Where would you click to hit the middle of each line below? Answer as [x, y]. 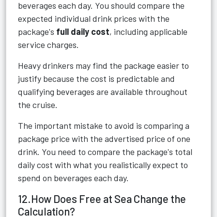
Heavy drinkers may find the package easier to [103, 65]
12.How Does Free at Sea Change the [102, 199]
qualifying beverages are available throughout [103, 92]
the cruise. [38, 105]
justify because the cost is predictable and [96, 78]
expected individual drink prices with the [94, 18]
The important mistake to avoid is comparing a [104, 125]
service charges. [48, 45]
